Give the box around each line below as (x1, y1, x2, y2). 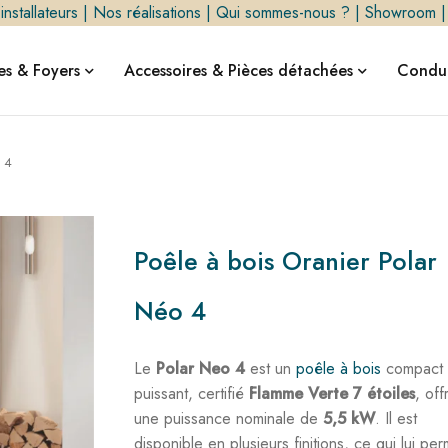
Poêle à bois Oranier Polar (134, 243, 438, 279)
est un (245, 357, 297, 380)
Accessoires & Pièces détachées (123, 58, 353, 82)
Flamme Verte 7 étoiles (249, 382, 416, 405)
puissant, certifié (134, 382, 250, 405)
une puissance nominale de (134, 407, 324, 430)
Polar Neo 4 (156, 357, 246, 380)
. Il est (375, 407, 418, 430)
